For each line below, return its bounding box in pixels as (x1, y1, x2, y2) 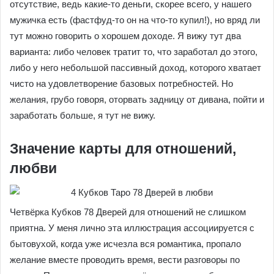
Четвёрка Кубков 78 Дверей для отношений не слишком (10, 207, 246, 217)
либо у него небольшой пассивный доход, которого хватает (10, 62, 261, 73)
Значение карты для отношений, (10, 140, 236, 157)
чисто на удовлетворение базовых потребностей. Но (10, 78, 233, 89)
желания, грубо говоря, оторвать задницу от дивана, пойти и (10, 94, 264, 105)
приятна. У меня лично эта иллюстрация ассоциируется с (10, 223, 254, 233)
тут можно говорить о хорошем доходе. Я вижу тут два (10, 30, 241, 41)
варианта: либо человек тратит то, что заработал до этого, (10, 46, 257, 57)
